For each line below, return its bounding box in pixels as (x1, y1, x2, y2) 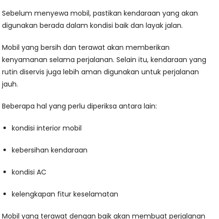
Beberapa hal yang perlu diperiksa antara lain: (2, 101, 157, 111)
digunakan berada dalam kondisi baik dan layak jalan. (2, 21, 183, 30)
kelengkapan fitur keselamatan (12, 189, 119, 199)
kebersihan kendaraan (12, 145, 88, 155)
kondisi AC (12, 167, 47, 177)
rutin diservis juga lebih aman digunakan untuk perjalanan (2, 67, 199, 77)
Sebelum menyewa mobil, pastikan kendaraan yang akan (2, 8, 198, 18)
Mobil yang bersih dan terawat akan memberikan (2, 43, 170, 52)
